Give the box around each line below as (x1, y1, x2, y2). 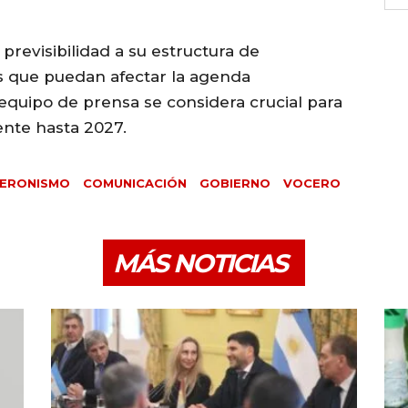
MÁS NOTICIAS (113, 248, 287, 280)
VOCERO (283, 176, 341, 191)
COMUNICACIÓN (83, 176, 187, 191)
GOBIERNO (199, 176, 270, 191)
